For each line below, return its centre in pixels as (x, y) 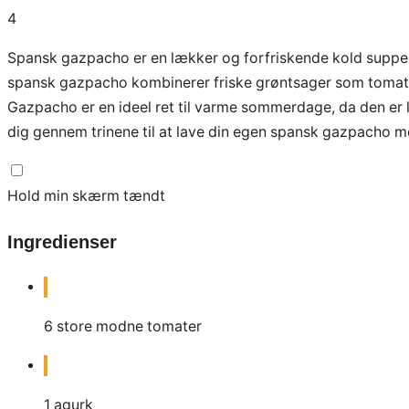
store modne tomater (129, 327)
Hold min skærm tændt (86, 195)
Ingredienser (62, 241)
